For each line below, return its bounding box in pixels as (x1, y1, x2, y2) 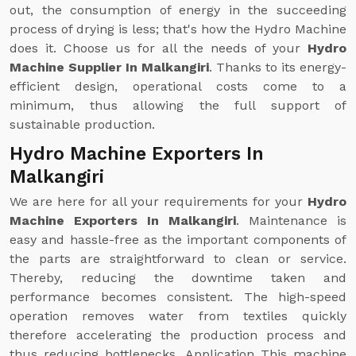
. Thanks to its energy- (209, 60, 346, 75)
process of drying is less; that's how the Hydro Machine (10, 21, 346, 37)
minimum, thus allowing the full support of (10, 98, 346, 113)
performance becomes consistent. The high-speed (10, 289, 346, 304)
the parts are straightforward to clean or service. (10, 251, 346, 266)
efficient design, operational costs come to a (10, 79, 346, 94)
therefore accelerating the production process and (10, 327, 346, 342)
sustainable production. (10, 117, 155, 132)
